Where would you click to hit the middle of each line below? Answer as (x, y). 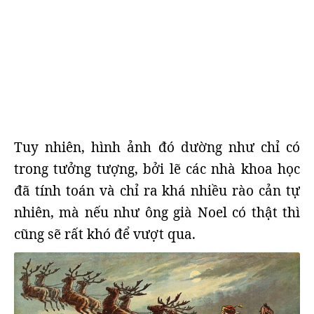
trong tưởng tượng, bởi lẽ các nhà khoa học (157, 169)
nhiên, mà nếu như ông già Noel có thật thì (157, 212)
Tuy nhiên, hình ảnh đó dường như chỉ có (157, 147)
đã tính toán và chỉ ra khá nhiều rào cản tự (157, 191)
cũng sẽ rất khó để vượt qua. (105, 234)
